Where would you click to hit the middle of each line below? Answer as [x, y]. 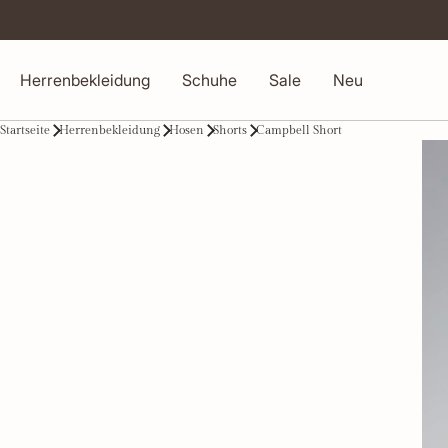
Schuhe [209, 80]
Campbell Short [299, 130]
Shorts [230, 130]
